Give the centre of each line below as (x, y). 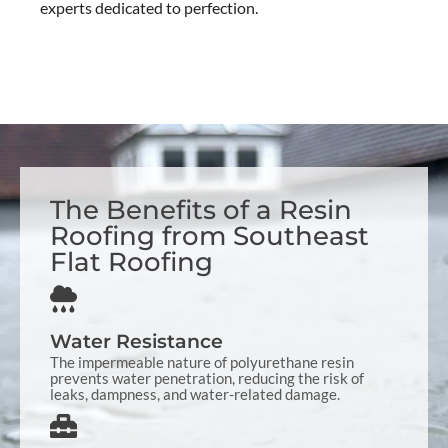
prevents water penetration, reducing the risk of (207, 377)
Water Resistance (136, 341)
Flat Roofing (131, 261)
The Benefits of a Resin (201, 209)
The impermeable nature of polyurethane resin (202, 361)
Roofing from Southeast (209, 235)
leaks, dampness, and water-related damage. (195, 393)
